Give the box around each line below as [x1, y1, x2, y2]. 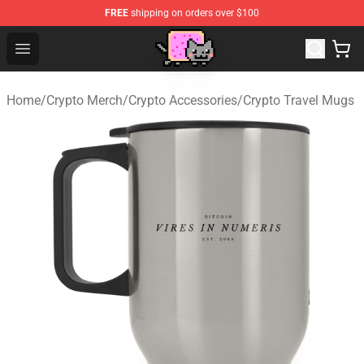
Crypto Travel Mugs [243, 93, 354, 108]
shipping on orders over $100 [128, 7, 259, 19]
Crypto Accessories [128, 93, 237, 108]
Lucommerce [74, 30, 149, 45]
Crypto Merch [46, 93, 123, 108]
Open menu [22, 40, 88, 55]
